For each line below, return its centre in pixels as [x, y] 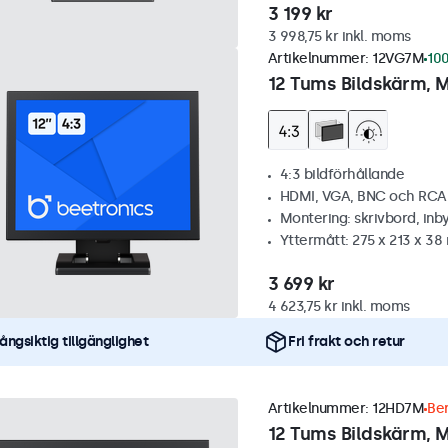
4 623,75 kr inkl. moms [338, 307]
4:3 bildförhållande [341, 175]
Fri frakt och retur [346, 342]
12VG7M [398, 59]
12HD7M [398, 409]
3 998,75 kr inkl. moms [339, 37]
